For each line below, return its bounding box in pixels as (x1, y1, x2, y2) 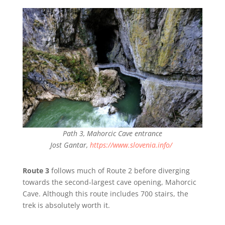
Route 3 (22, 165, 49, 175)
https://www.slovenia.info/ (90, 140, 173, 150)
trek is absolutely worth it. (22, 200, 110, 210)
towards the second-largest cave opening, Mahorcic (22, 177, 196, 187)
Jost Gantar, (50, 140, 90, 150)
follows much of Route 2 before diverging (49, 165, 190, 175)
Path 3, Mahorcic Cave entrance (62, 128, 162, 138)
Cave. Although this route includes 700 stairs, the (22, 188, 188, 198)
